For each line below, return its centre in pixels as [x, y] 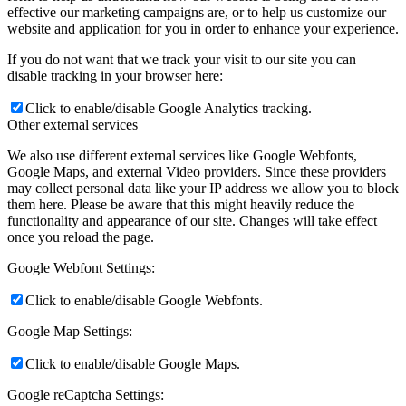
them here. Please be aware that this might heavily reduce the [181, 204]
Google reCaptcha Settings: [86, 394]
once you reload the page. [81, 237]
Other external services [72, 124]
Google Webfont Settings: [81, 267]
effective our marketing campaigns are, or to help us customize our [197, 12]
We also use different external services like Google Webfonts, [182, 155]
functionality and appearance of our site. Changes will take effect [192, 220]
